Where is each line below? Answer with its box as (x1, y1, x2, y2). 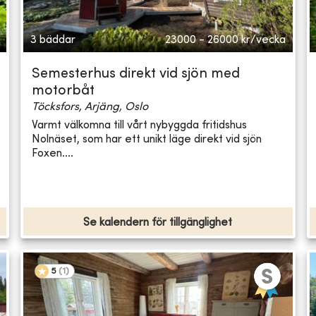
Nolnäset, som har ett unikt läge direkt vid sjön (32, 133, 262, 145)
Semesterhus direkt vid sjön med (32, 68, 241, 82)
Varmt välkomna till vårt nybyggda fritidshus (32, 119, 248, 131)
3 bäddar (30, 35, 76, 47)
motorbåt (32, 85, 95, 99)
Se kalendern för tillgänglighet (83, 217, 233, 229)
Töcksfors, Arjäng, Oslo (32, 102, 149, 114)
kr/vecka (241, 35, 286, 47)
